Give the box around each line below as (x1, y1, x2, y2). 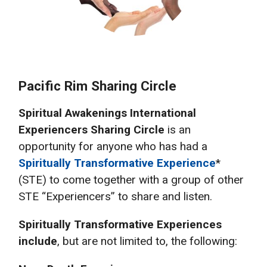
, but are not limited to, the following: (57, 234, 237, 248)
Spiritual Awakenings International (18, 105, 196, 120)
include (18, 234, 57, 248)
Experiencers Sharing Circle (18, 122, 164, 136)
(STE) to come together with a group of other (18, 172, 244, 187)
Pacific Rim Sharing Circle (18, 77, 176, 94)
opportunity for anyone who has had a (18, 139, 207, 153)
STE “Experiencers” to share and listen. (18, 189, 212, 203)
